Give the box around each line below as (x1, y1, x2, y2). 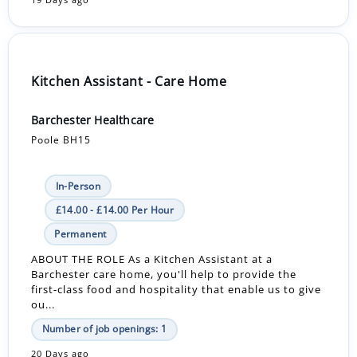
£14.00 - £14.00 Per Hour (55, 202, 175, 217)
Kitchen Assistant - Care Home (31, 72, 227, 90)
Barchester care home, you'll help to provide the (31, 266, 297, 281)
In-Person (55, 178, 101, 193)
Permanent (54, 226, 107, 241)
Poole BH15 (31, 133, 92, 147)
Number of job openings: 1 (41, 322, 167, 336)
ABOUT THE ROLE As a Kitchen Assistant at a (31, 251, 273, 266)
